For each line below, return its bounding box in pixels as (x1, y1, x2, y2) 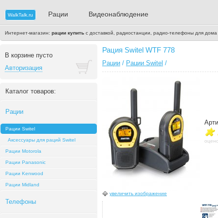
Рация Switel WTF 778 (102, 46, 175, 54)
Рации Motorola (5, 148, 41, 154)
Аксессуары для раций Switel (8, 137, 75, 143)
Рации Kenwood (5, 171, 43, 176)
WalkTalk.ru (8, 12, 33, 18)
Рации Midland (5, 182, 39, 187)
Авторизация (5, 64, 42, 72)
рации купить (52, 30, 84, 36)
